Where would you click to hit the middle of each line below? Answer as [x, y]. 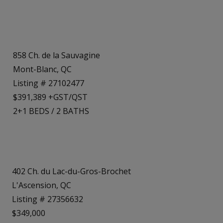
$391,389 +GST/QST [50, 97]
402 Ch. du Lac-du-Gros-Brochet [71, 171]
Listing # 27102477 [49, 83]
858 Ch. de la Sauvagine [56, 55]
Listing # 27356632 [48, 199]
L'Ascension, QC [42, 185]
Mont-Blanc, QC [42, 69]
